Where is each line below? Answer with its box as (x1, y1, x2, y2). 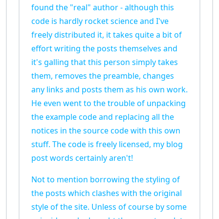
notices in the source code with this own (31, 125, 180, 136)
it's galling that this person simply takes (31, 57, 178, 68)
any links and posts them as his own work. (31, 84, 188, 95)
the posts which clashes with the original (31, 188, 182, 199)
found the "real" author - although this (31, 2, 174, 13)
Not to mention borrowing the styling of (31, 174, 180, 185)
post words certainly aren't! (31, 153, 133, 164)
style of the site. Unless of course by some (31, 201, 187, 213)
